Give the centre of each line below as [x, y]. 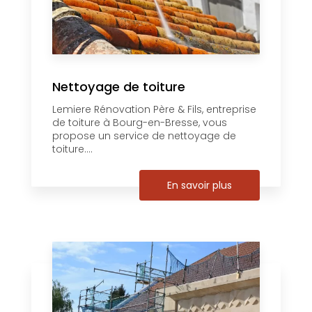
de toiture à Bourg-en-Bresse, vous [140, 123]
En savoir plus [200, 186]
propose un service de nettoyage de [144, 136]
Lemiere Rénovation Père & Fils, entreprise [154, 110]
